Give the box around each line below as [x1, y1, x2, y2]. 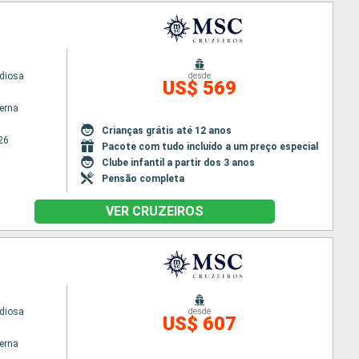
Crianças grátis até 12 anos [102, 124, 232, 136]
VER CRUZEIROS [105, 204, 204, 219]
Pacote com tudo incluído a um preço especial [102, 140, 319, 152]
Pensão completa [102, 172, 185, 184]
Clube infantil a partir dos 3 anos [102, 156, 256, 168]
